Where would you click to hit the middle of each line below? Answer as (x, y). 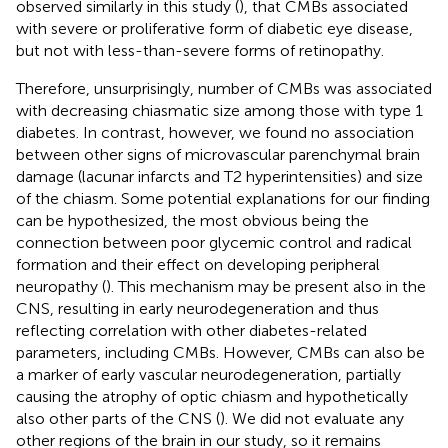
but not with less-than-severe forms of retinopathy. (200, 51)
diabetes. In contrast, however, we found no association (215, 133)
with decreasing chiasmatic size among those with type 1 (219, 111)
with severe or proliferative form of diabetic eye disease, (214, 29)
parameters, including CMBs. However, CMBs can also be (220, 353)
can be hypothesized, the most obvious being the (192, 221)
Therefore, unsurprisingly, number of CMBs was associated (224, 89)
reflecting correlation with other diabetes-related (191, 331)
